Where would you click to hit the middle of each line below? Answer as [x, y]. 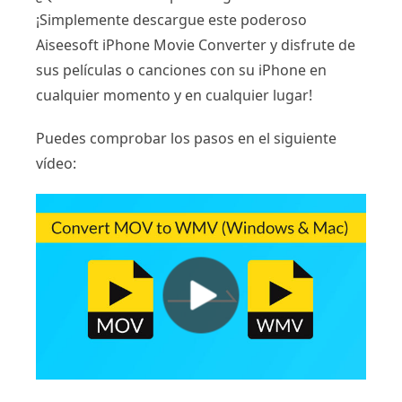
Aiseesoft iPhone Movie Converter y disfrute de [196, 44]
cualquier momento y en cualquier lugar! [174, 95]
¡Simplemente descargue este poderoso [171, 19]
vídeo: [56, 163]
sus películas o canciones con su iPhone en [181, 70]
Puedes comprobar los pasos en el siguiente [186, 138]
